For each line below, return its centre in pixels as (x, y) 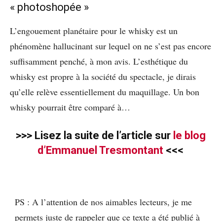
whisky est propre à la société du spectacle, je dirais (103, 77)
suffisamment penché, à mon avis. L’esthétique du (99, 61)
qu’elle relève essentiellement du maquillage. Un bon (105, 92)
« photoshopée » (49, 7)
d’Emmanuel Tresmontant (100, 150)
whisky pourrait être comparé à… (70, 107)
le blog (189, 136)
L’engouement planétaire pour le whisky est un (94, 31)
